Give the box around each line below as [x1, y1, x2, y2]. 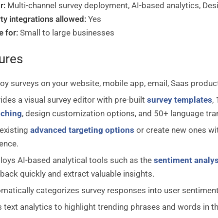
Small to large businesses [20, 27, 115, 37]
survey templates [147, 94, 213, 105]
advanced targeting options [30, 125, 135, 135]
